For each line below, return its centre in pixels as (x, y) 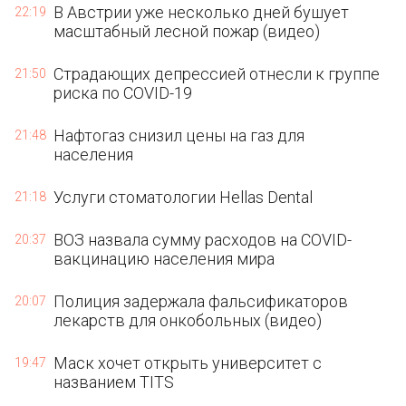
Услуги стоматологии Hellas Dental (184, 197)
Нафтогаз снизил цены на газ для (179, 135)
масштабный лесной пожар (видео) (187, 31)
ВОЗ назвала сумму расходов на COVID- (203, 240)
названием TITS (114, 382)
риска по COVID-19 (123, 93)
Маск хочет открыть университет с (188, 363)
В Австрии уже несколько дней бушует (202, 12)
